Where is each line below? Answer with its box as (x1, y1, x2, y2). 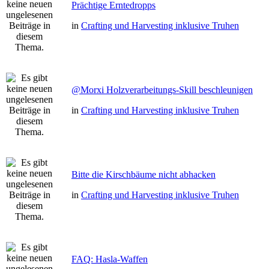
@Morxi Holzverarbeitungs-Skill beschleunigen (71, 85, 253, 95)
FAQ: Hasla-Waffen (71, 254, 148, 264)
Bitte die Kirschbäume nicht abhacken (71, 169, 216, 180)
